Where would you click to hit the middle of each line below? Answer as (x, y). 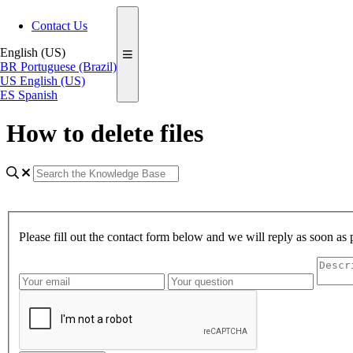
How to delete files (105, 134)
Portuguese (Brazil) (69, 67)
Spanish (38, 95)
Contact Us (59, 26)
